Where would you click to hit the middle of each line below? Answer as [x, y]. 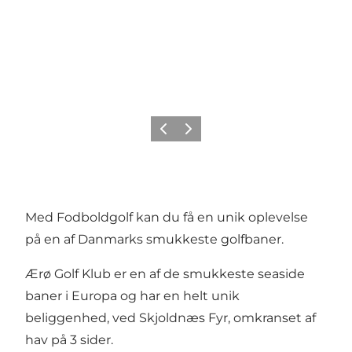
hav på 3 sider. [69, 339]
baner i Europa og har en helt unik [132, 295]
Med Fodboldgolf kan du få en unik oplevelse [167, 217]
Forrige [171, 134]
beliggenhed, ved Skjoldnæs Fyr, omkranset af [170, 317]
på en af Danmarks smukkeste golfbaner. [154, 239]
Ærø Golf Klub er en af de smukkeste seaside [165, 273]
